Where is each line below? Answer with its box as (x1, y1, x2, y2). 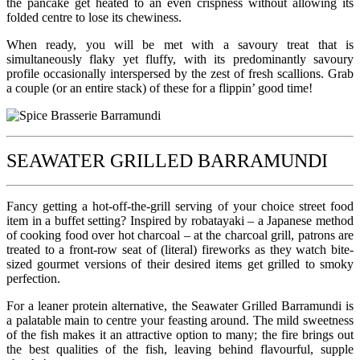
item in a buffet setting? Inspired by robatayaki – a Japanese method (6, 213, 354, 227)
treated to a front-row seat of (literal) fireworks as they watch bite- (6, 242, 354, 256)
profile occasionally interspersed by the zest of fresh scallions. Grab (6, 66, 354, 80)
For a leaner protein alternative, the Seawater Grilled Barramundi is (6, 298, 354, 313)
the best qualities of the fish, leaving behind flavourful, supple (6, 342, 354, 356)
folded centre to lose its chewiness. (6, 10, 182, 24)
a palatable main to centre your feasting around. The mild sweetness (6, 313, 354, 327)
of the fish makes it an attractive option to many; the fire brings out (6, 327, 354, 342)
